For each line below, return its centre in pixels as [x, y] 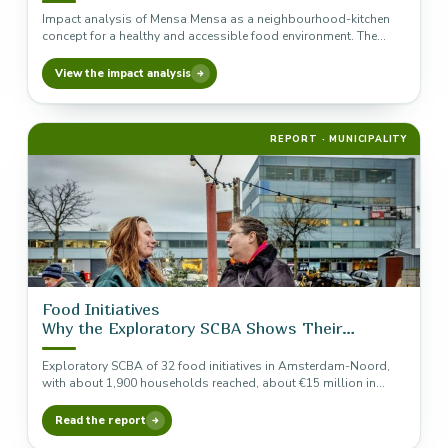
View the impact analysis [123, 73]
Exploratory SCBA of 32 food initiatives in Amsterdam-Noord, [216, 366]
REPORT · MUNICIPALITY [338, 139]
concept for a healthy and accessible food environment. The [209, 36]
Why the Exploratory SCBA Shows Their [192, 328]
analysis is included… [103, 53]
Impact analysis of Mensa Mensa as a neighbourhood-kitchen [216, 19]
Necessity [80, 347]
